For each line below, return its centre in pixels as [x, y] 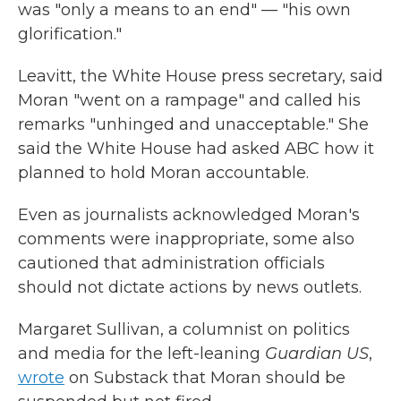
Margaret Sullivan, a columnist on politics [184, 329]
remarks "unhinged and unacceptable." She [193, 124]
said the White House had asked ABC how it [196, 149]
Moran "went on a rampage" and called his [189, 100]
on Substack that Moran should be [205, 378]
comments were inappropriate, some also [186, 239]
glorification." [70, 34]
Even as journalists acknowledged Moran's [189, 215]
